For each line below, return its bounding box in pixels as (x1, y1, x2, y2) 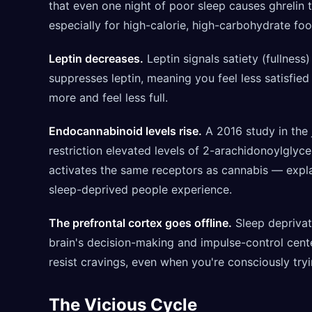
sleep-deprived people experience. (49, 182, 232, 196)
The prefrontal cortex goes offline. (49, 215, 232, 230)
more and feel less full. (49, 90, 168, 104)
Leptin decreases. (49, 51, 143, 65)
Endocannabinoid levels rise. (49, 123, 202, 138)
